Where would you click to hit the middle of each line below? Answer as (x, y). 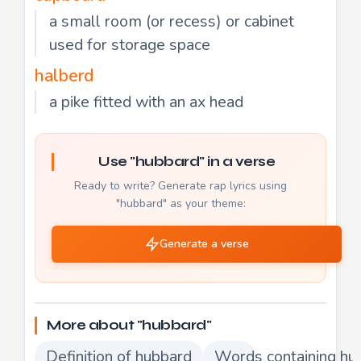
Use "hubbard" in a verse (187, 161)
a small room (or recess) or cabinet (172, 21)
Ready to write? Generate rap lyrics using (180, 185)
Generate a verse (204, 243)
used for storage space (130, 44)
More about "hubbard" (129, 325)
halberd (64, 75)
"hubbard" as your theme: (180, 203)
